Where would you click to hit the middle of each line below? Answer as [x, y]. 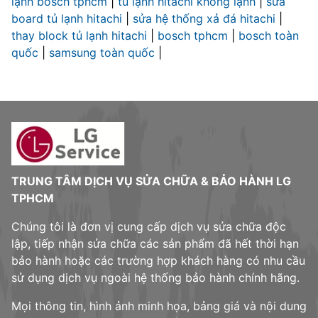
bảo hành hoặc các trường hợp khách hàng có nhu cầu [158, 261]
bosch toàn [269, 36]
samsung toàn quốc [104, 53]
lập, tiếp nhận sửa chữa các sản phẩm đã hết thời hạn [155, 244]
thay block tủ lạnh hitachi [81, 36]
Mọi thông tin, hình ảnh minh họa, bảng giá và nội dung [159, 306]
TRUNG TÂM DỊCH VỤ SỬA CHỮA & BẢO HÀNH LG [151, 181]
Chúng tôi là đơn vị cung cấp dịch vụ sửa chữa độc [149, 227]
